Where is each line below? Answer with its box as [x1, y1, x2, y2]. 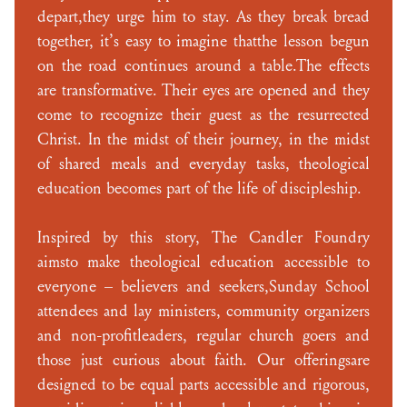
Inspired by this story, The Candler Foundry [37, 228, 370, 247]
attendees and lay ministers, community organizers [37, 302, 370, 321]
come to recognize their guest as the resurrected [37, 105, 370, 124]
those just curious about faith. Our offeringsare [37, 351, 370, 370]
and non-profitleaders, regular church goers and [37, 326, 370, 345]
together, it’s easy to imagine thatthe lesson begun [37, 32, 370, 51]
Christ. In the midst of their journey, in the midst [37, 130, 370, 149]
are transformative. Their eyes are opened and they [37, 81, 370, 100]
